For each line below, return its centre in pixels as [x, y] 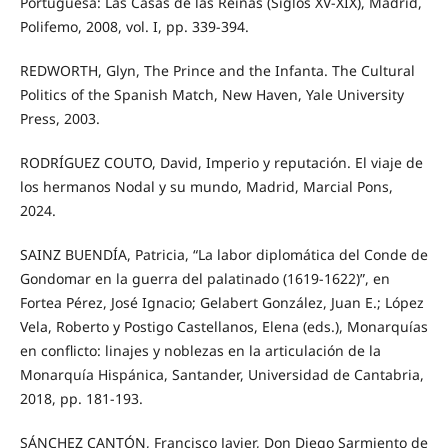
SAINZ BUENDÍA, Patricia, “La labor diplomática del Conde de [223, 255]
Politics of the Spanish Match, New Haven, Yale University [211, 95]
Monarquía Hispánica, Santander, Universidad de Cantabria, [221, 375]
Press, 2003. [59, 119]
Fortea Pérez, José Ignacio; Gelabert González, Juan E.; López [221, 303]
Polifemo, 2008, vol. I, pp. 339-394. [134, 27]
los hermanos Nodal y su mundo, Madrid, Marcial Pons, [206, 187]
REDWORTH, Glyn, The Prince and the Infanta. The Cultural [217, 71]
